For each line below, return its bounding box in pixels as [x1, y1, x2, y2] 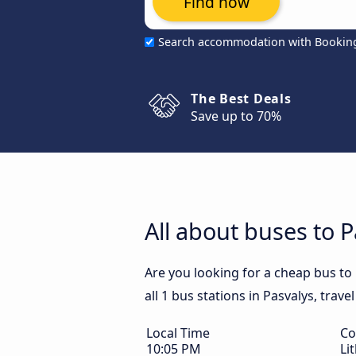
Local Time [146, 324, 210, 342]
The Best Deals [191, 90, 292, 107]
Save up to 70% [191, 107, 281, 125]
